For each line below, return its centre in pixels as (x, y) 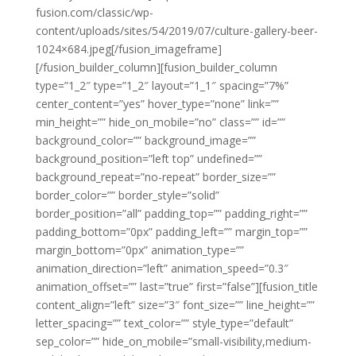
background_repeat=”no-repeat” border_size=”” (155, 177)
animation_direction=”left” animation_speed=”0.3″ (162, 269)
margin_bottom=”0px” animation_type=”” (139, 250)
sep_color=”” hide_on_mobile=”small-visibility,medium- (173, 342)
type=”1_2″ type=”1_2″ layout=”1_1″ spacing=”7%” (162, 86)
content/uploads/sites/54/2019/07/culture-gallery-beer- (176, 31)
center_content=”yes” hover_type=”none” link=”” (157, 104)
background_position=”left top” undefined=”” (149, 159)
